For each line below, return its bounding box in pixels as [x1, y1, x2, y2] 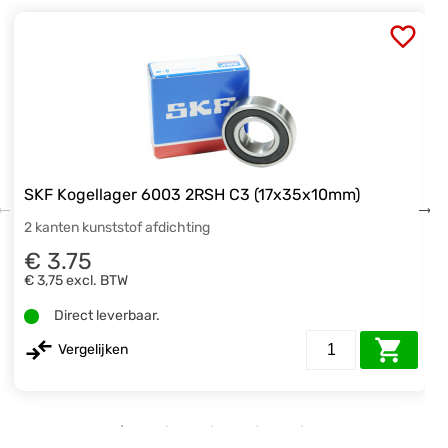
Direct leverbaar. [54, 307, 161, 325]
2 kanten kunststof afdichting [24, 218, 211, 236]
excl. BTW [66, 272, 129, 290]
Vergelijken [58, 340, 129, 358]
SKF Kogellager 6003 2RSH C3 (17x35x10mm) [24, 184, 361, 204]
